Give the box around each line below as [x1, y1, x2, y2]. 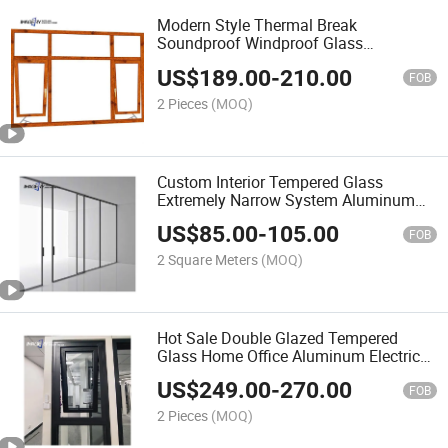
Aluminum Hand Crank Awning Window [157, 50, 436, 73]
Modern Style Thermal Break [157, 14, 358, 37]
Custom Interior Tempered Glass [157, 170, 384, 193]
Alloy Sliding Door [157, 206, 284, 229]
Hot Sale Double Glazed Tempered [157, 326, 399, 349]
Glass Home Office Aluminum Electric [157, 344, 421, 367]
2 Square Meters [157, 250, 259, 270]
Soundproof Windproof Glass [157, 32, 364, 55]
